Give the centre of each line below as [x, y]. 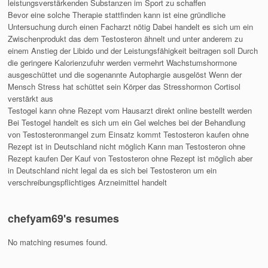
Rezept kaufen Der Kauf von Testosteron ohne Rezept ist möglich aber [130, 159]
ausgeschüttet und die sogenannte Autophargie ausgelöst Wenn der [125, 75]
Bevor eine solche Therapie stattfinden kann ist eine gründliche [117, 15]
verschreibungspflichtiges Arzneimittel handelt [88, 182]
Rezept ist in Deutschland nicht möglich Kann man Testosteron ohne [127, 147]
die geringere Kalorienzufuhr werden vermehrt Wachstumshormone [123, 63]
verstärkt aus [31, 99]
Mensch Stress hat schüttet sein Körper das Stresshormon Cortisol [124, 87]
